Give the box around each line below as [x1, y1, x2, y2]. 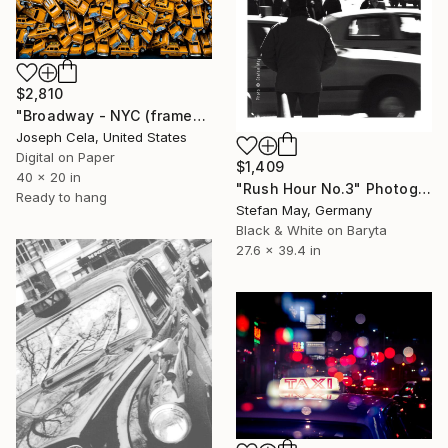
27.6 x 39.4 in [236, 242, 321, 259]
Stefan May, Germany [236, 202, 372, 219]
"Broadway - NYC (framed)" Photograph [192, 106, 206, 124]
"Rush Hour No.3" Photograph [417, 180, 431, 198]
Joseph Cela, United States [16, 128, 187, 145]
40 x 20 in [16, 168, 81, 185]
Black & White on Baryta [236, 222, 387, 239]
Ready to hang [16, 188, 107, 205]
